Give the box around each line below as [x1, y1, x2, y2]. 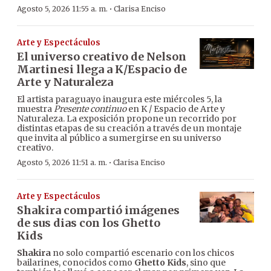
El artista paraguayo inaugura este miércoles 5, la [17, 94, 222, 105]
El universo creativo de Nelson [17, 50, 186, 64]
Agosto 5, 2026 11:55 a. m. [17, 4, 108, 14]
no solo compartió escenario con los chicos [51, 247, 234, 259]
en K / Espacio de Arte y [126, 103, 225, 115]
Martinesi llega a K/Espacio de [17, 62, 187, 77]
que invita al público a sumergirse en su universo [17, 132, 221, 144]
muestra [17, 103, 54, 115]
